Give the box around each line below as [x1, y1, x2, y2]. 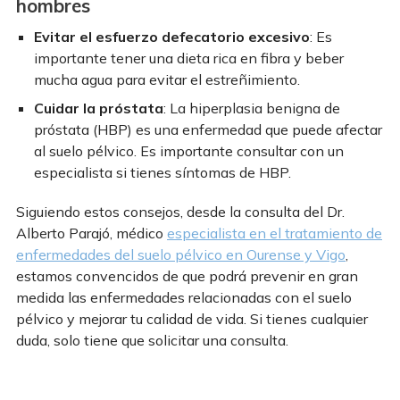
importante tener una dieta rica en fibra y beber [34, 48, 344, 67]
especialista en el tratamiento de [167, 223, 382, 242]
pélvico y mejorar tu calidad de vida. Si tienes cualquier [16, 309, 368, 328]
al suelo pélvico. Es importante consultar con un [34, 141, 344, 160]
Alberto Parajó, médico [16, 223, 167, 242]
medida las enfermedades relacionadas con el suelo [16, 287, 352, 306]
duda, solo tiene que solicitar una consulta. [16, 330, 288, 349]
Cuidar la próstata [34, 98, 163, 117]
